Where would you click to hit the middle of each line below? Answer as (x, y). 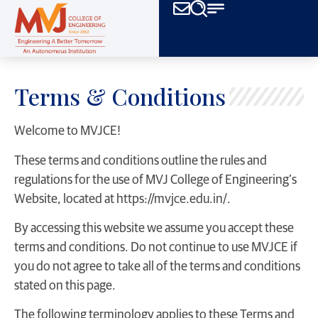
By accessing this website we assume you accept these (154, 228)
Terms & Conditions (120, 97)
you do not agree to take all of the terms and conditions (157, 267)
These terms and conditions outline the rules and (141, 161)
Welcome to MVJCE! (67, 132)
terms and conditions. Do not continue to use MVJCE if (156, 247)
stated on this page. (65, 286)
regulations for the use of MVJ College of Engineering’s (155, 180)
